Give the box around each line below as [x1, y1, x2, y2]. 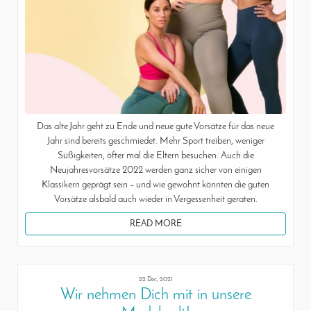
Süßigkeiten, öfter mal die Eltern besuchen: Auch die [57, 150, 254, 161]
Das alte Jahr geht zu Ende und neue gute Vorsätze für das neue [37, 121, 274, 132]
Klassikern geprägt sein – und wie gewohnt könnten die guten [42, 179, 269, 190]
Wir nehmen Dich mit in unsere [60, 287, 251, 303]
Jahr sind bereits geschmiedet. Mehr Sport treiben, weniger [47, 135, 264, 146]
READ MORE [129, 219, 182, 228]
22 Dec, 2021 [138, 276, 173, 283]
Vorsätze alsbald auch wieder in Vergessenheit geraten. [53, 194, 258, 205]
